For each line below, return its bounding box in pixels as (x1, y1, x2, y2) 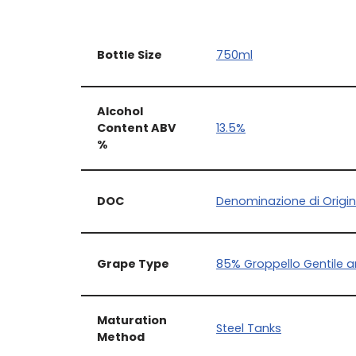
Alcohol (97, 103, 143, 119)
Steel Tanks (216, 320, 281, 336)
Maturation (97, 312, 167, 328)
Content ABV (97, 120, 176, 136)
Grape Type (97, 256, 169, 272)
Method (97, 329, 145, 345)
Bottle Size (97, 47, 162, 63)
